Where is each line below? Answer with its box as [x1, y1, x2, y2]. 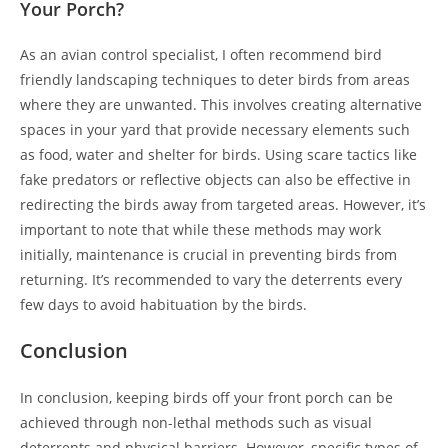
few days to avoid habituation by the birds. [20, 295, 307, 314]
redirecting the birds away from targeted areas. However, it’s [20, 195, 426, 214]
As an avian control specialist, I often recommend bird [20, 45, 382, 64]
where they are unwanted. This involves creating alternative [20, 95, 422, 114]
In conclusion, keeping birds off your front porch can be [20, 388, 393, 407]
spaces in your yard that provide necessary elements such [20, 120, 410, 139]
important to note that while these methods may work [20, 220, 381, 239]
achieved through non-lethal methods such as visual [20, 413, 372, 432]
